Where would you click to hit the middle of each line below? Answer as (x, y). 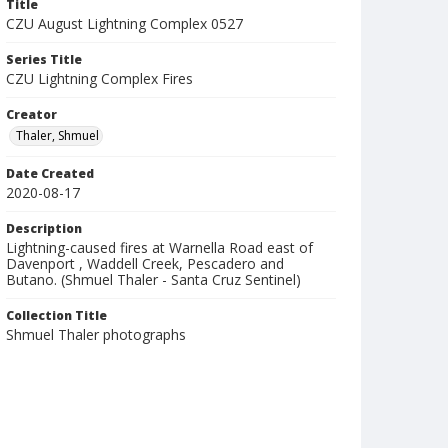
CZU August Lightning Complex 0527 (124, 23)
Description (44, 228)
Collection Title (56, 315)
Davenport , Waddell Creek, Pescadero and (145, 263)
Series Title (44, 59)
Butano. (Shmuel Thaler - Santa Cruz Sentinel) (153, 279)
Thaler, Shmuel (57, 135)
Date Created (50, 173)
